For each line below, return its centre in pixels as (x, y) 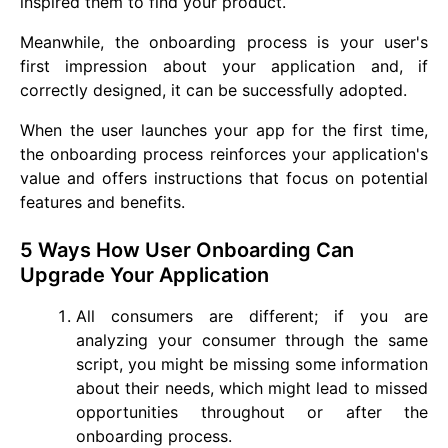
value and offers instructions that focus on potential (224, 178)
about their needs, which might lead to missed (252, 388)
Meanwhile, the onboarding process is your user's (224, 42)
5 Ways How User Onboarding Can (187, 250)
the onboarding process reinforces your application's (224, 154)
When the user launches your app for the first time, (224, 130)
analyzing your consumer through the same (252, 340)
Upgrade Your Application (144, 275)
